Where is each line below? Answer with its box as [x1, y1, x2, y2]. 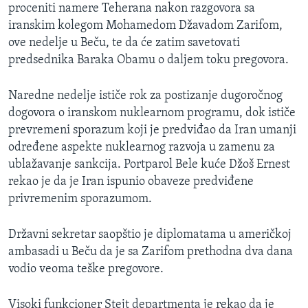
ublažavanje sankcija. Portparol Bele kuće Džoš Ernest [8, 158, 290, 172]
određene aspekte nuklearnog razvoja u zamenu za [8, 141, 275, 155]
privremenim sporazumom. [8, 192, 152, 206]
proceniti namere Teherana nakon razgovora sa [8, 2, 255, 16]
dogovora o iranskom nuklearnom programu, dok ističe [8, 107, 296, 120]
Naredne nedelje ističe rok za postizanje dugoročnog [8, 89, 283, 103]
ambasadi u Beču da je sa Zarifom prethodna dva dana [8, 245, 293, 259]
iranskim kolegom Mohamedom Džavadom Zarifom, [8, 19, 283, 33]
